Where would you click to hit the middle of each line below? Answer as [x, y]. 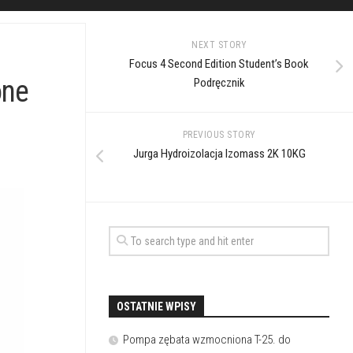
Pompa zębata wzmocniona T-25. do [207, 339]
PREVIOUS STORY [219, 134]
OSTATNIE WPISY [156, 306]
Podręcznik [219, 82]
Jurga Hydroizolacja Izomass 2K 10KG [219, 153]
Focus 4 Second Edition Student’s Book [219, 63]
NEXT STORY [219, 45]
